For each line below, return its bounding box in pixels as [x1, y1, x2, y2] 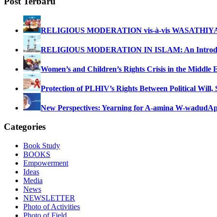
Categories [4, 122, 46, 132]
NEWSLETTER [23, 193, 75, 202]
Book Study [23, 141, 60, 150]
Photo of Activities [23, 202, 80, 211]
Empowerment [23, 158, 68, 167]
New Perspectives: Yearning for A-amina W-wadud [41, 104, 208, 112]
